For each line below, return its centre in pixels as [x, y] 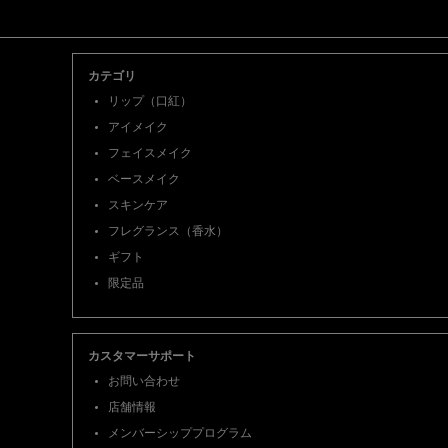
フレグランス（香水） [168, 231]
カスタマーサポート [142, 356]
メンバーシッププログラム [180, 433]
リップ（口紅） [150, 101]
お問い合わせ [144, 381]
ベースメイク [144, 179]
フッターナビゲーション [153, 46]
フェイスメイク [150, 153]
